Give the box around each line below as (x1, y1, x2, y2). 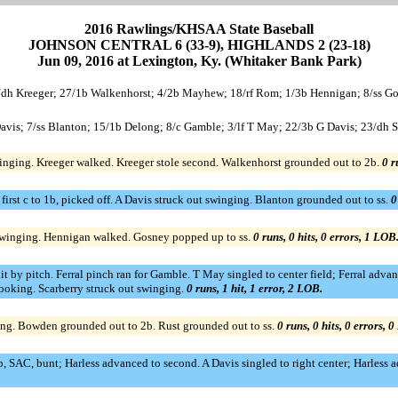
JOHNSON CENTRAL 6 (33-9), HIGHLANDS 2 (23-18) (28, 36, 370, 52)
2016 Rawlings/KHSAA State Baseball (84, 20, 314, 36)
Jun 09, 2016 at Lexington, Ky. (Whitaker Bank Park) (36, 52, 362, 68)
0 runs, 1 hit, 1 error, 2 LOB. (186, 281, 322, 295)
